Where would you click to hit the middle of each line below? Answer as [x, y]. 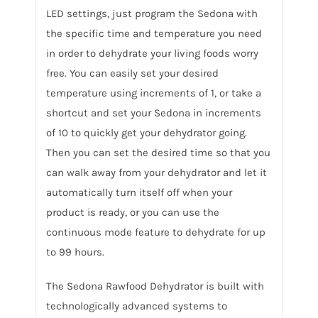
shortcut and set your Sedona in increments [153, 113]
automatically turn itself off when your [139, 193]
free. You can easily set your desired [132, 73]
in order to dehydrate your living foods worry [152, 54]
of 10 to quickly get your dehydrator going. [146, 133]
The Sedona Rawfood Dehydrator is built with [155, 286]
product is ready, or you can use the [132, 213]
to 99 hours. [75, 252]
